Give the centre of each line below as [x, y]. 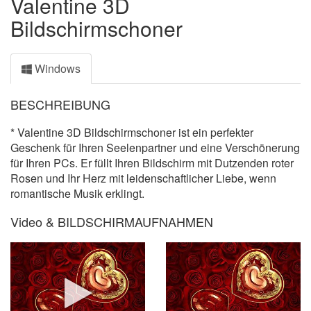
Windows [56, 68]
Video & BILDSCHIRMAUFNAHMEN [112, 221]
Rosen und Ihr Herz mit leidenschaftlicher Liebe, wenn [143, 178]
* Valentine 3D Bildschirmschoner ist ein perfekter [132, 132]
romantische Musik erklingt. [77, 193]
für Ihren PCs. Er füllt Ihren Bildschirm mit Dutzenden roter [152, 163]
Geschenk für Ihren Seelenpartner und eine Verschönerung [155, 148]
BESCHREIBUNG [60, 104]
